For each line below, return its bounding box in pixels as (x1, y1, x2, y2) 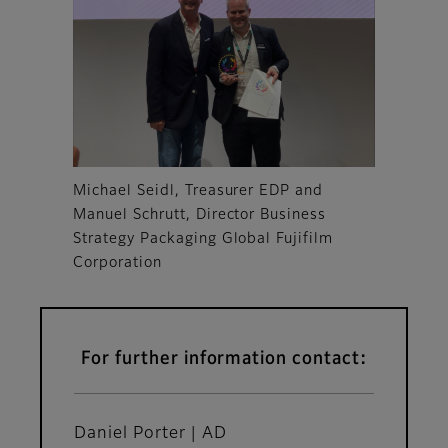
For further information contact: (81, 350, 367, 369)
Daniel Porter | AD (74, 426, 228, 443)
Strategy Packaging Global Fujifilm (73, 232, 333, 247)
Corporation (73, 256, 162, 271)
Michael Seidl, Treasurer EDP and (73, 184, 324, 199)
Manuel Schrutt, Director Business (73, 208, 327, 223)
